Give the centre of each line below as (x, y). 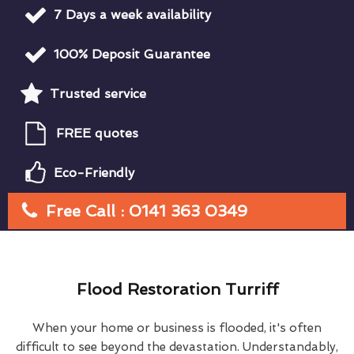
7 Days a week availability (132, 14)
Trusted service (98, 93)
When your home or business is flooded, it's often (177, 328)
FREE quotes (97, 133)
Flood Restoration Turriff (177, 289)
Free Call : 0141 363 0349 (147, 211)
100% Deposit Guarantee (132, 54)
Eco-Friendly (94, 172)
